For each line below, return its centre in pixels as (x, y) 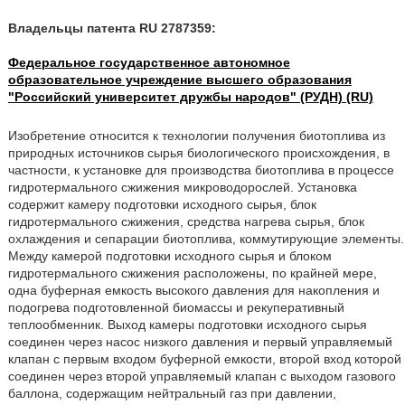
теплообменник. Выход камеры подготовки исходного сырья (187, 325)
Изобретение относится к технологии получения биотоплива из (196, 136)
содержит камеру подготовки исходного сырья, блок (162, 204)
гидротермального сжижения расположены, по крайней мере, (192, 273)
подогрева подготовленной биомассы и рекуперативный (176, 307)
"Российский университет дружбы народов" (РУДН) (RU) (190, 97)
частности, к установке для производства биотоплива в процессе (201, 170)
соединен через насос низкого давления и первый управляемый (200, 342)
